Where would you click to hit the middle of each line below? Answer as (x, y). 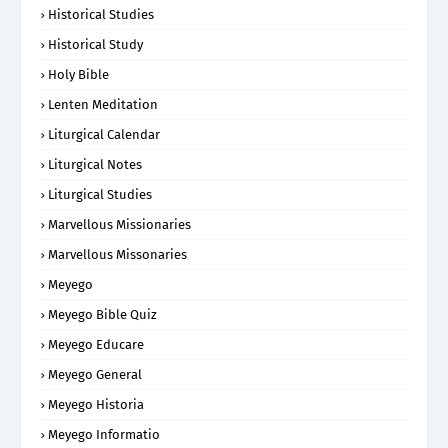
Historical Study (95, 44)
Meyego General (95, 374)
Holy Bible (78, 74)
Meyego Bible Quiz (102, 314)
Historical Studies (101, 14)
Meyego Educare (96, 344)
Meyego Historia (96, 404)
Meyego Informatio (104, 434)
